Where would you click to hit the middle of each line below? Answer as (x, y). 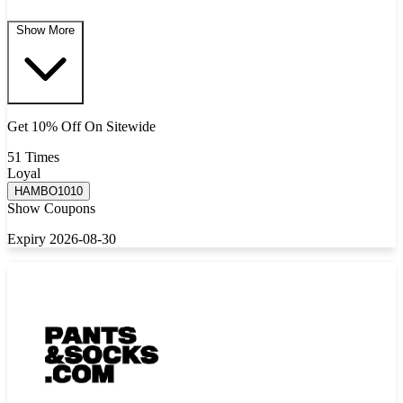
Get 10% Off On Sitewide (81, 127)
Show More (45, 31)
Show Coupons (51, 209)
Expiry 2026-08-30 (62, 239)
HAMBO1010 (49, 192)
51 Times (33, 157)
